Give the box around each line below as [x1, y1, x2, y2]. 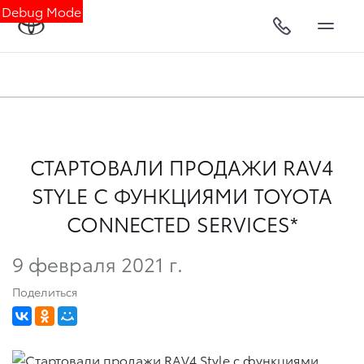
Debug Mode [2, 2, 81, 20]
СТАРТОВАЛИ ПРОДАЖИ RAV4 [30, 152, 334, 180]
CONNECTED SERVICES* [66, 209, 298, 237]
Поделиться [12, 283, 77, 300]
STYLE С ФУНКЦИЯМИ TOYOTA [32, 180, 332, 209]
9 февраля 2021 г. [12, 249, 183, 277]
